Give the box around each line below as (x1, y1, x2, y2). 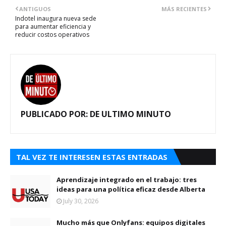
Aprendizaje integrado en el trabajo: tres (56, 175, 197, 184)
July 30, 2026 (63, 197, 98, 205)
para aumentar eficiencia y (15, 22, 91, 31)
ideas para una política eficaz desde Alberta (56, 185, 205, 194)
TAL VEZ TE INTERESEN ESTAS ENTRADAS (16, 152, 167, 162)
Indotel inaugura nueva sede (15, 14, 96, 23)
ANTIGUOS (19, 5, 51, 13)
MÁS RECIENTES (161, 5, 207, 13)
